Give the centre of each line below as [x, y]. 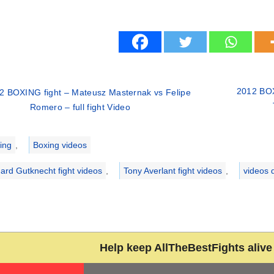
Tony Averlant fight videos [172, 170]
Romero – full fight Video [80, 107]
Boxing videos [60, 145]
